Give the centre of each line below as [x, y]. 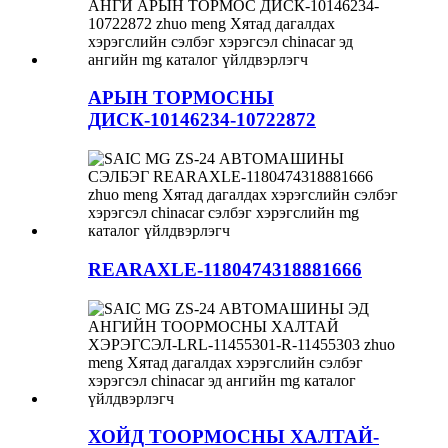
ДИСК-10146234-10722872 [202, 120]
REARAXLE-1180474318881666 [225, 269]
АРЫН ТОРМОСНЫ [181, 98]
